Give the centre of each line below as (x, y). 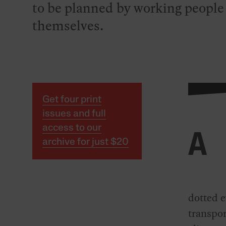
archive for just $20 (85, 143)
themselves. (68, 26)
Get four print (72, 100)
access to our (72, 128)
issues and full (74, 114)
